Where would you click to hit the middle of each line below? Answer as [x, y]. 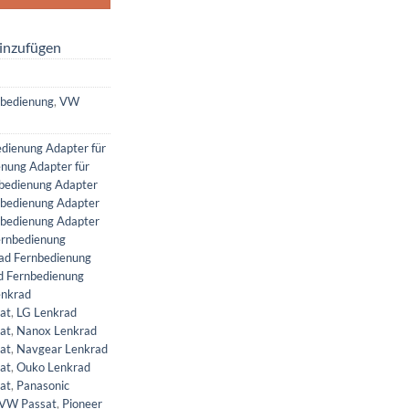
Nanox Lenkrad [57, 330]
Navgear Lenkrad [62, 348]
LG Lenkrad [47, 312]
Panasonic [43, 385]
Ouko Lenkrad [53, 367]
